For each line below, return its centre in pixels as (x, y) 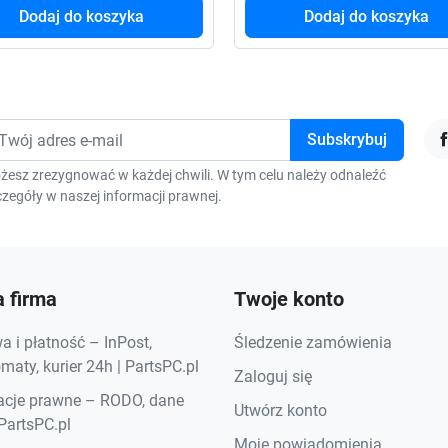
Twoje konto (289, 299)
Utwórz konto (280, 410)
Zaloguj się (273, 376)
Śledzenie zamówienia (313, 342)
